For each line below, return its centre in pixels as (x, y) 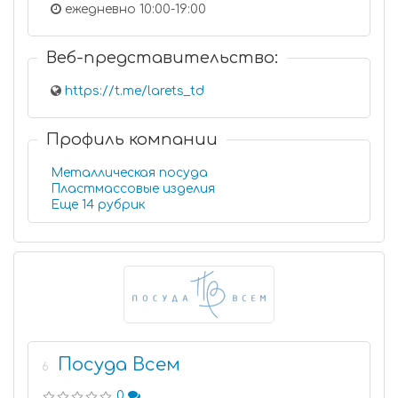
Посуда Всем (119, 365)
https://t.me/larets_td (135, 91)
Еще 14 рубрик (121, 205)
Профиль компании (132, 139)
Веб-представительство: (162, 58)
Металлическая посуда (129, 173)
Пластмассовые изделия (133, 189)
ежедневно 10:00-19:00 (134, 9)
